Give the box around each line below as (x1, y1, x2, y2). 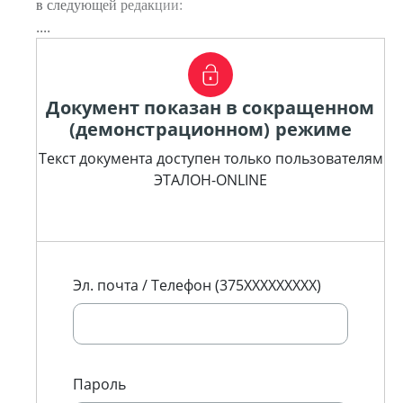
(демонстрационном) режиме (68, 117, 353, 141)
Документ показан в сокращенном (46, 95, 375, 120)
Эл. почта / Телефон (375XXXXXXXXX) (73, 275, 321, 295)
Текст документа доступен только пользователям (38, 148, 383, 168)
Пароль (73, 374, 126, 394)
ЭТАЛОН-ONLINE (154, 170, 267, 190)
